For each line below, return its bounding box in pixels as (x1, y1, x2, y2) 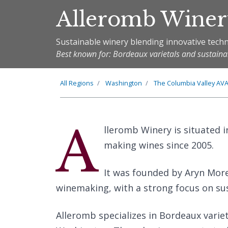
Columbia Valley (167, 78, 215, 88)
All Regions (60, 78, 94, 88)
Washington (105, 78, 142, 88)
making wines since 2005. (103, 139, 214, 151)
